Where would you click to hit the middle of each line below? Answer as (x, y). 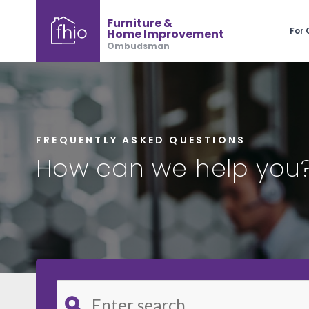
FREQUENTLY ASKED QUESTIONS (141, 140)
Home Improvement (166, 34)
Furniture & (140, 23)
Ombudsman (138, 46)
